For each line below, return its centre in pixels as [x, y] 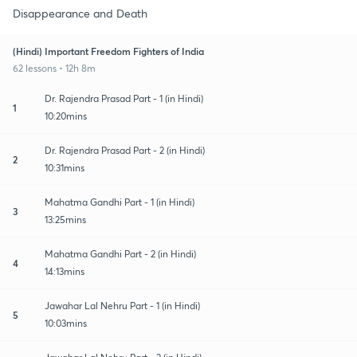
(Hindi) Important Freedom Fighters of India [108, 51]
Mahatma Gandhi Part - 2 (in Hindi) [120, 253]
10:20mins [66, 116]
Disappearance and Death [80, 13]
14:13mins [65, 271]
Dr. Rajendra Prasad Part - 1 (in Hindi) [124, 98]
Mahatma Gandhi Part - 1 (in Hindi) [120, 202]
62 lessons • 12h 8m [54, 68]
